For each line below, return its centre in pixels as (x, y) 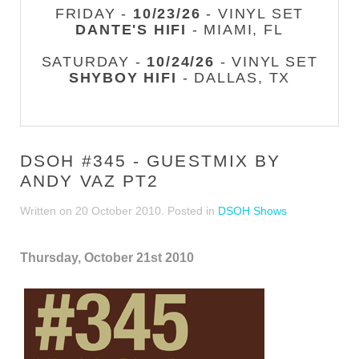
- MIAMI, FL (235, 30)
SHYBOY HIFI (123, 78)
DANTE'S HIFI (131, 30)
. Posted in (190, 211)
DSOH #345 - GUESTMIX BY (151, 161)
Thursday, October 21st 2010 (107, 258)
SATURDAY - (94, 62)
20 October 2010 (118, 211)
